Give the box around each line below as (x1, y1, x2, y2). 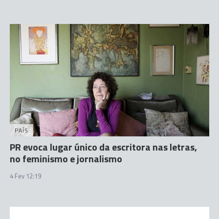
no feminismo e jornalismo (10, 151, 122, 166)
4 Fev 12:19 (10, 171, 41, 181)
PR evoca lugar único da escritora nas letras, (10, 139, 197, 154)
